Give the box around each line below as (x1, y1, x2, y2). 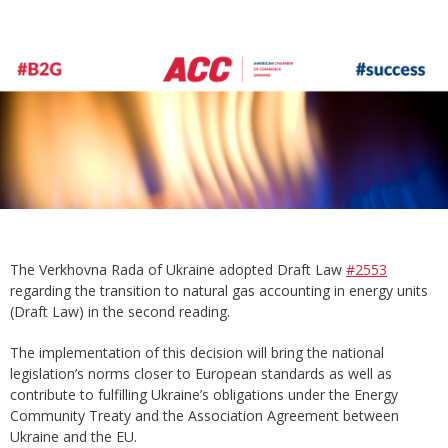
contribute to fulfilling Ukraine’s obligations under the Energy (10, 385, 398, 405)
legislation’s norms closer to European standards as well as (10, 364, 392, 384)
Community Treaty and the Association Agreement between (10, 406, 399, 426)
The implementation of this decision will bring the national (10, 343, 384, 363)
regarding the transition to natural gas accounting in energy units (10, 281, 428, 301)
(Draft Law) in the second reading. (10, 302, 230, 322)
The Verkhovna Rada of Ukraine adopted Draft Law (10, 260, 346, 280)
